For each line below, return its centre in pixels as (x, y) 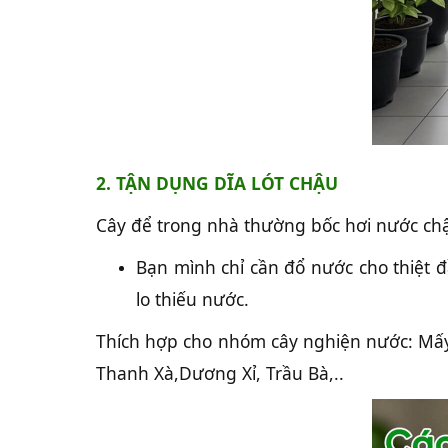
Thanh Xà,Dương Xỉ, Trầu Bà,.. (220, 373)
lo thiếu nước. (192, 299)
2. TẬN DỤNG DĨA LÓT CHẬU (217, 183)
